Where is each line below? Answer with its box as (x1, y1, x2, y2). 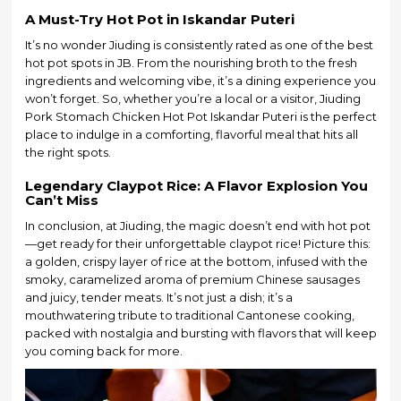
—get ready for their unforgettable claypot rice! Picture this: (24, 236, 371, 252)
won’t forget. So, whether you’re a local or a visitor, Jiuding (24, 91, 361, 107)
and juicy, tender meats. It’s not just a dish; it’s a (24, 290, 293, 305)
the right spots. (24, 145, 111, 160)
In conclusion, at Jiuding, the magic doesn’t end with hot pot (24, 218, 371, 234)
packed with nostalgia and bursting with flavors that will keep (24, 326, 377, 341)
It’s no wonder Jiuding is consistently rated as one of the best (24, 38, 373, 53)
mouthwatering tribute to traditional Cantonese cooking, (24, 308, 354, 323)
